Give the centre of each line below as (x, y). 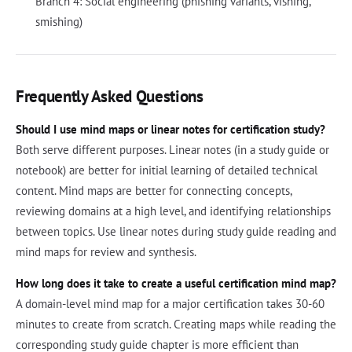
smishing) (59, 22)
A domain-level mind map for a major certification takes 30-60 (170, 303)
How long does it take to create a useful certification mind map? (176, 283)
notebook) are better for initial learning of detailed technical (167, 170)
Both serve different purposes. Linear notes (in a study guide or (172, 149)
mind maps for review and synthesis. (106, 251)
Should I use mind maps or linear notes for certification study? (170, 129)
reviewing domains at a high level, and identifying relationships (173, 211)
